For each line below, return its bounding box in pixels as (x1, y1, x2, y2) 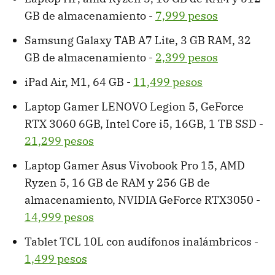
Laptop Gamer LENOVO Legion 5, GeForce (25, 99, 244, 114)
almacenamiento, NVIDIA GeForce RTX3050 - (25, 193, 260, 207)
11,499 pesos (133, 75, 203, 90)
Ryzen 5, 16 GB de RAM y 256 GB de (25, 176, 210, 190)
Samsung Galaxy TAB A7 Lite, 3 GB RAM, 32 (25, 33, 251, 48)
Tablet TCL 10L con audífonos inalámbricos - (25, 234, 258, 249)
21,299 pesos (25, 134, 94, 149)
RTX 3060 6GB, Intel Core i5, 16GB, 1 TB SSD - (25, 117, 263, 131)
